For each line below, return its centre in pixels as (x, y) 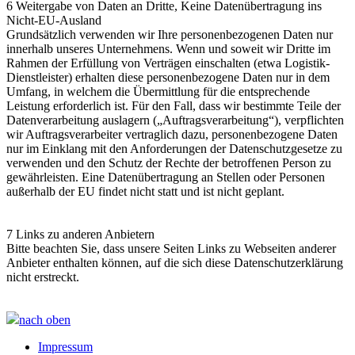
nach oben (45, 319)
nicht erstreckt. (43, 277)
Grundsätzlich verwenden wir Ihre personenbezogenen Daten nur (170, 34)
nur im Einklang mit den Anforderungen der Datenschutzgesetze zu (174, 148)
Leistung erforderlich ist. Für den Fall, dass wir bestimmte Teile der (174, 105)
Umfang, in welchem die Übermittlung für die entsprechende (158, 91)
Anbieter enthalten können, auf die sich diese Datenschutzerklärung (175, 262)
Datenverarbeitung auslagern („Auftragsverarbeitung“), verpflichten (175, 120)
